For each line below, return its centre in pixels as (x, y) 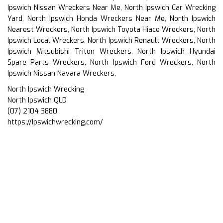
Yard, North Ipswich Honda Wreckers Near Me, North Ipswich (111, 18)
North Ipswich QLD (37, 100)
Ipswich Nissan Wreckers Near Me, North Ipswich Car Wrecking (111, 7)
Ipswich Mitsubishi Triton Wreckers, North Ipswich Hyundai (111, 51)
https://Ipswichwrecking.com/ (55, 122)
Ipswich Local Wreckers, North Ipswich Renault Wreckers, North (111, 40)
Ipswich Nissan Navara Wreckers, (62, 73)
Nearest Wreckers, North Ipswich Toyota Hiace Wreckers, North (111, 29)
